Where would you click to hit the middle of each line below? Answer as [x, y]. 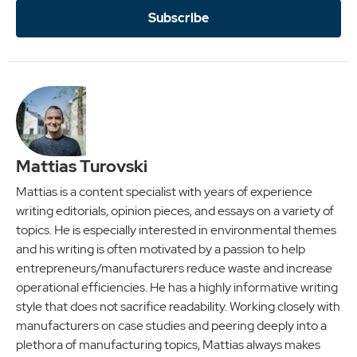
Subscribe [178, 18]
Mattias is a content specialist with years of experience [164, 191]
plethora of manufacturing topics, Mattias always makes [168, 344]
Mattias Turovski [82, 166]
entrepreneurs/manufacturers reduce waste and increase [174, 268]
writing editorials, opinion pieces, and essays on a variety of [175, 210]
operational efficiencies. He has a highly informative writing [177, 287]
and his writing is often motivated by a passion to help [161, 249]
